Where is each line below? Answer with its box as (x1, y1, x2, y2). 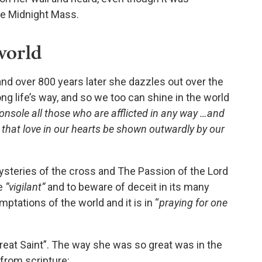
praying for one (159, 196, 227, 209)
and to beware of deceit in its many (47, 181, 209, 194)
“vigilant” (5, 181, 47, 194)
